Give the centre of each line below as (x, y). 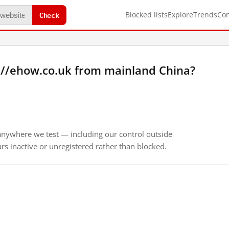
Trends (205, 15)
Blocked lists (146, 15)
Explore (180, 15)
